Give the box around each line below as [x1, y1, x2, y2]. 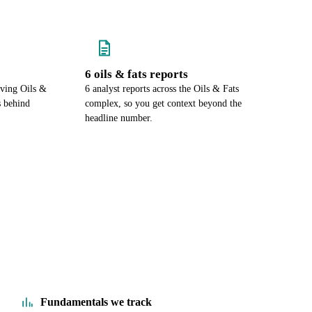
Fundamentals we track [40, 295, 152, 308]
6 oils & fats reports [85, 68, 188, 81]
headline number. [85, 113, 153, 123]
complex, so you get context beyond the [85, 98, 242, 109]
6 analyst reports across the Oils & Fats [85, 84, 239, 94]
